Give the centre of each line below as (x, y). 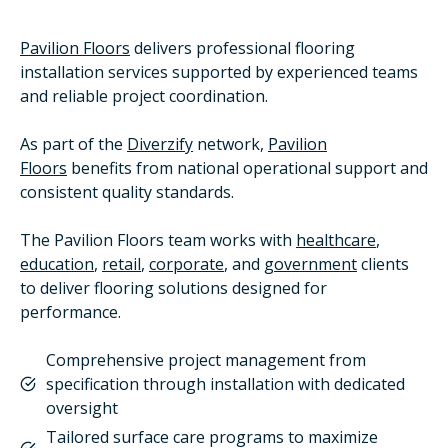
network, (230, 144)
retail (121, 264)
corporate (186, 264)
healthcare (336, 240)
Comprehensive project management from (206, 360)
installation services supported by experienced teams (219, 72)
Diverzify (160, 144)
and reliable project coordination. (146, 96)
